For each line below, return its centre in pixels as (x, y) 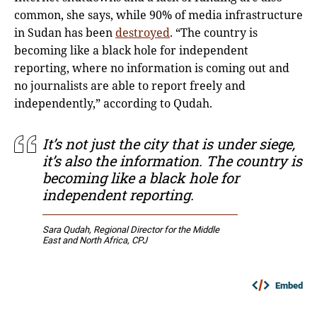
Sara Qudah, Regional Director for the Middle (131, 230)
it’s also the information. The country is (172, 161)
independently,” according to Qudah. (113, 104)
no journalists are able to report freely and (130, 86)
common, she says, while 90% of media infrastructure (158, 15)
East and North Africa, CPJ (95, 241)
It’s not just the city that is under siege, (169, 144)
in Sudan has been (65, 33)
